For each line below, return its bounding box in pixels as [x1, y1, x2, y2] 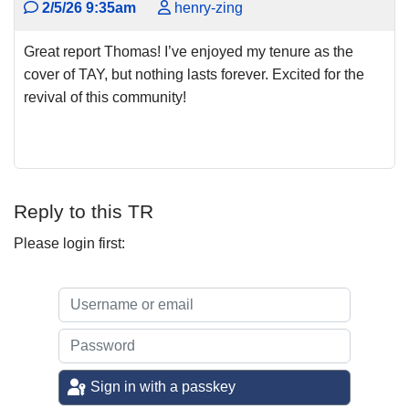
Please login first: [14, 235, 125, 251]
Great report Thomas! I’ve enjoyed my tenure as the [24, 43, 353, 59]
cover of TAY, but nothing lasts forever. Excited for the [24, 66, 364, 82]
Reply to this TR [14, 200, 153, 222]
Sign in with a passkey [90, 379, 236, 395]
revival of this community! [24, 89, 190, 105]
